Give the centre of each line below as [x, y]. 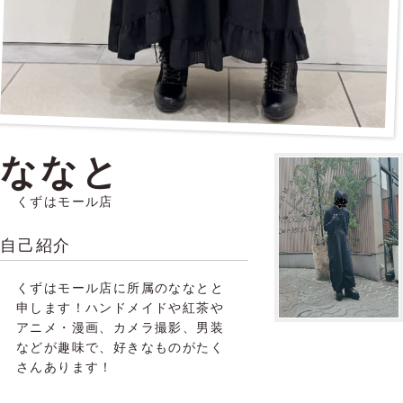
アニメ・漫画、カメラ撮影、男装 [120, 328]
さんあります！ [64, 367]
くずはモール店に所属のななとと [120, 288]
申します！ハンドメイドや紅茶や [120, 308]
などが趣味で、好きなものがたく [120, 348]
